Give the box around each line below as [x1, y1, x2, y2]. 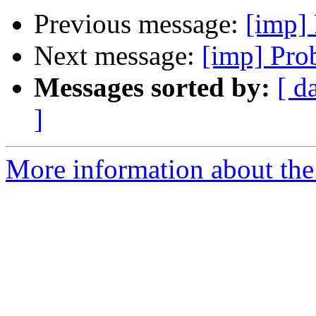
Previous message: [34, 8, 245, 39]
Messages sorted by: [34, 72, 270, 103]
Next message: [34, 40, 202, 71]
